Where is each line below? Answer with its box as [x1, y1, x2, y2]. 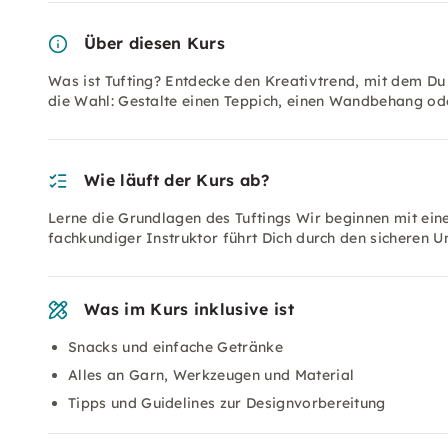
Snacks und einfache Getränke [68, 338, 283, 356]
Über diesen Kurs [84, 33, 226, 53]
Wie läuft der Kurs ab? [84, 170, 270, 190]
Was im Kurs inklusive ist [84, 299, 294, 319]
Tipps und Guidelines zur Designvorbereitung [68, 394, 386, 412]
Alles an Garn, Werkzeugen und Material [68, 366, 355, 384]
